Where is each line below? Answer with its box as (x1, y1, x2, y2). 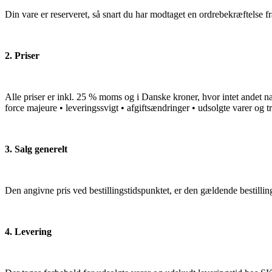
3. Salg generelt (5, 143, 67, 154)
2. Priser (5, 50, 39, 61)
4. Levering (5, 226, 52, 237)
